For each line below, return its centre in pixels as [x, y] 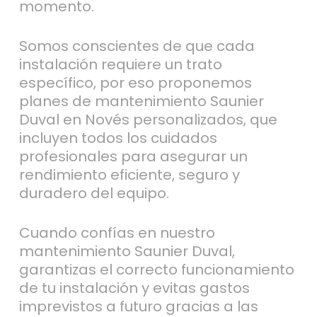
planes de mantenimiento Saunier [141, 101]
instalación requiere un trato [120, 64]
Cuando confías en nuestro [117, 232]
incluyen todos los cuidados [118, 138]
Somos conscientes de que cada [137, 46]
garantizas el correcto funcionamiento [156, 269]
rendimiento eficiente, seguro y [129, 174]
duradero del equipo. [94, 193]
